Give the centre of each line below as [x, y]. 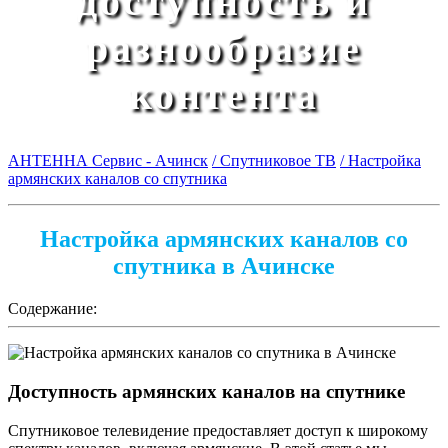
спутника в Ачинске [224, 266]
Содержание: [52, 309]
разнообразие [224, 49]
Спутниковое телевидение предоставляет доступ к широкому [218, 430]
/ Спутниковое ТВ [274, 161]
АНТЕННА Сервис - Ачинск [108, 161]
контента [224, 96]
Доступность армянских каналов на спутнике [206, 391]
